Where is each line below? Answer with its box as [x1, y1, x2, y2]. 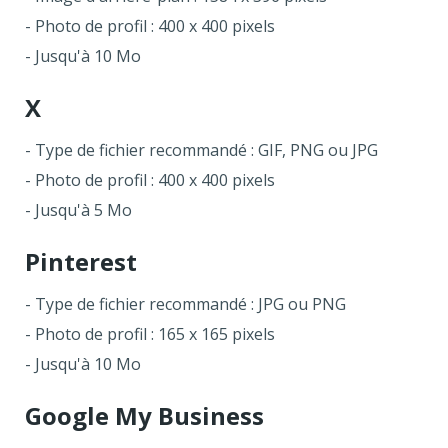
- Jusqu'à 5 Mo [25, 198, 132, 221]
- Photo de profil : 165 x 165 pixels [25, 322, 275, 345]
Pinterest [25, 244, 137, 278]
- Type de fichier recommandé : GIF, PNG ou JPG [25, 138, 378, 161]
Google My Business [25, 398, 264, 432]
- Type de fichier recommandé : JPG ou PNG [25, 292, 346, 315]
